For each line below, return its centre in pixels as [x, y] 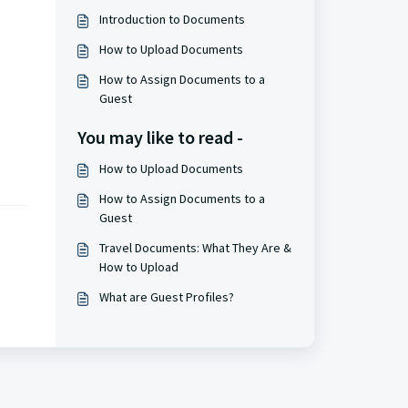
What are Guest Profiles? [166, 297]
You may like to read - [160, 137]
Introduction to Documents [172, 19]
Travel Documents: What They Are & [195, 248]
